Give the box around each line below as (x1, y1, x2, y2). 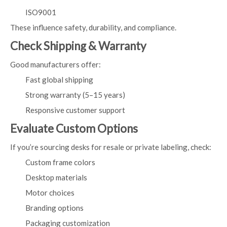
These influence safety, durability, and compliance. (10, 23, 176, 32)
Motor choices (25, 188, 74, 197)
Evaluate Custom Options (10, 122, 138, 135)
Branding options (25, 203, 84, 212)
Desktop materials (25, 173, 87, 182)
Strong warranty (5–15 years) (25, 90, 125, 99)
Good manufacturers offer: (10, 60, 101, 69)
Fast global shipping (25, 75, 93, 84)
